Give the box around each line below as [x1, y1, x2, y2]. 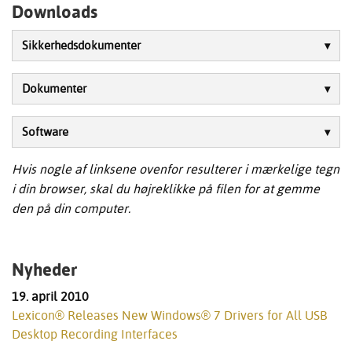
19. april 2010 [12, 289, 89, 304]
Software [22, 125, 68, 139]
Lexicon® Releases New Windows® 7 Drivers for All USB [12, 308, 327, 323]
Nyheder [12, 259, 77, 280]
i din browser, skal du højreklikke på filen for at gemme [12, 181, 320, 196]
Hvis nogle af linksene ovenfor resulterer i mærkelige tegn [12, 162, 339, 177]
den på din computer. [12, 201, 130, 216]
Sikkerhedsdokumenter [22, 38, 141, 53]
